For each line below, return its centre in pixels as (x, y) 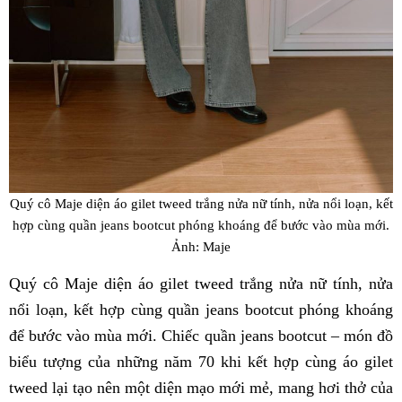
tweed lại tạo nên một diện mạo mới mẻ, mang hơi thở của (201, 388)
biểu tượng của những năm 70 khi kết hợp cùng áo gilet (201, 362)
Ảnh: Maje (201, 246)
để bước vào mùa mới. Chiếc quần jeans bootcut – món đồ (201, 336)
